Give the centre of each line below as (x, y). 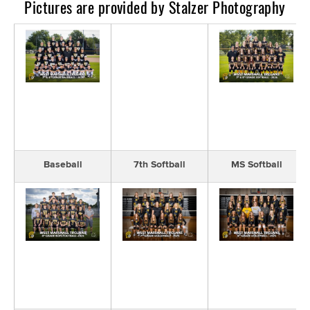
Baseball (63, 165)
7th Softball (159, 165)
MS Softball (256, 165)
